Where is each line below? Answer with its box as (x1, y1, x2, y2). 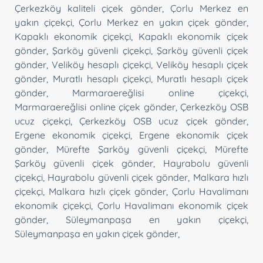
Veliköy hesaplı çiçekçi (52, 58, 151, 70)
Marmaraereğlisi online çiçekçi (72, 86, 247, 99)
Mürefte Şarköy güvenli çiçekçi (56, 143, 205, 155)
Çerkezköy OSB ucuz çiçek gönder (79, 114, 247, 127)
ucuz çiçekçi (15, 114, 70, 127)
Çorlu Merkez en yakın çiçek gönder (79, 16, 247, 28)
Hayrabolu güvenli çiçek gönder (48, 171, 188, 183)
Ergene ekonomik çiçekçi (15, 129, 131, 141)
